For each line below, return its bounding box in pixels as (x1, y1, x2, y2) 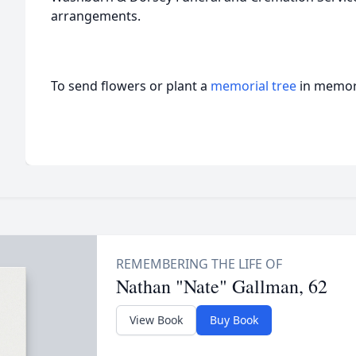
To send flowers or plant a (51, 77, 211, 95)
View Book (129, 312, 183, 327)
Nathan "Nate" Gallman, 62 (115, 273, 327, 299)
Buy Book (209, 312, 258, 327)
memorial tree (211, 77, 296, 95)
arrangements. (51, 7, 147, 25)
